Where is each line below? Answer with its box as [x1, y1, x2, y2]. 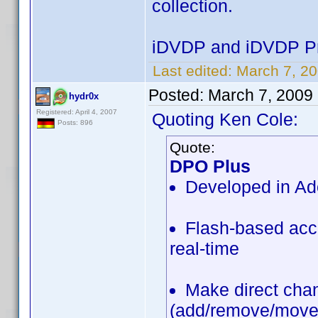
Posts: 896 [55, 119, 93, 127]
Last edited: [148, 62, 236, 79]
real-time [170, 238, 239, 258]
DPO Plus [170, 156, 251, 176]
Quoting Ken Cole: [152, 109, 298, 129]
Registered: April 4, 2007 [36, 108, 117, 116]
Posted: [148, 86, 208, 104]
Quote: [170, 139, 215, 155]
